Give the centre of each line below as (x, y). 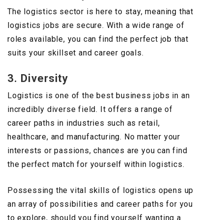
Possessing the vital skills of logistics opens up (101, 191)
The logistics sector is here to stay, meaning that (100, 12)
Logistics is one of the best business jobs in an (99, 96)
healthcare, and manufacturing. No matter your (94, 137)
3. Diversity (38, 79)
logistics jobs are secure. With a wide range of (96, 26)
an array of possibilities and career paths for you (100, 204)
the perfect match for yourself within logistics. (96, 165)
